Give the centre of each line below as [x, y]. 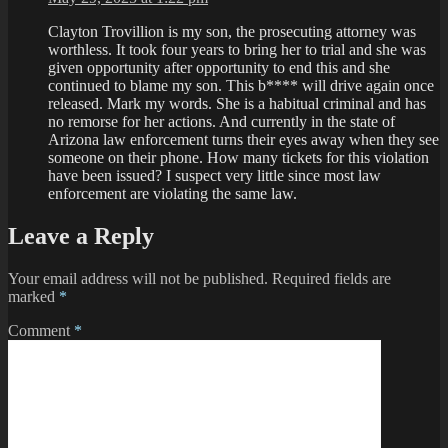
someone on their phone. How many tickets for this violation [238, 158]
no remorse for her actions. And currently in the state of [221, 122]
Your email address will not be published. [138, 279]
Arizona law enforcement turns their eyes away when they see [243, 140]
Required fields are [331, 279]
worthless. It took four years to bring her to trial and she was [237, 50]
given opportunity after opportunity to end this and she [219, 68]
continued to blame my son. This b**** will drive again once [241, 86]
